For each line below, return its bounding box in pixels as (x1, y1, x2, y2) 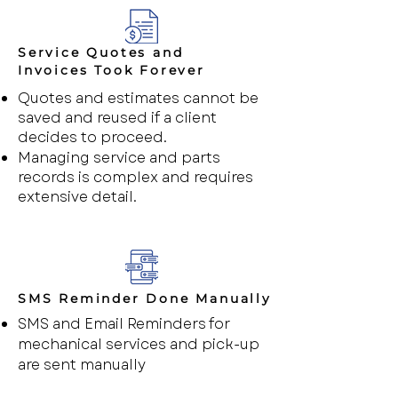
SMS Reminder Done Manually (18, 291, 272, 306)
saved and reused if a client (18, 107, 217, 128)
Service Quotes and (18, 44, 184, 60)
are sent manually (18, 354, 146, 375)
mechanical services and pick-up (18, 334, 259, 354)
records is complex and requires (18, 167, 253, 187)
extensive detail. (18, 187, 137, 207)
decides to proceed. (18, 127, 167, 147)
